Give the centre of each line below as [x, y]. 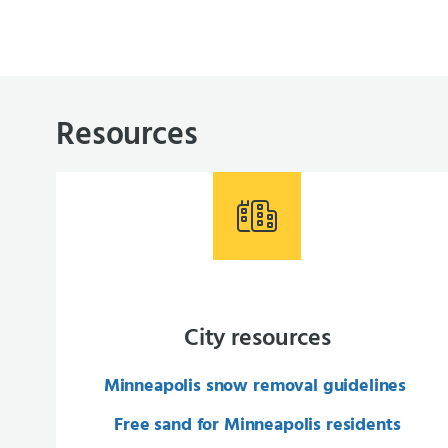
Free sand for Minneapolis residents [257, 425]
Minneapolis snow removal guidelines [257, 386]
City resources [257, 339]
